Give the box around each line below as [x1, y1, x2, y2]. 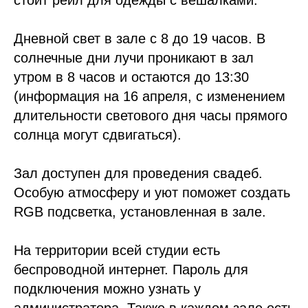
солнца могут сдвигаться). [14, 127, 181, 143]
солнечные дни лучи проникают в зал [14, 50, 254, 66]
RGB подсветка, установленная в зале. [14, 204, 266, 220]
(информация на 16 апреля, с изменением [14, 89, 285, 104]
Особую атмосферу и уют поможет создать [14, 185, 290, 201]
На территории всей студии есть [14, 243, 220, 258]
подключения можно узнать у [14, 281, 201, 297]
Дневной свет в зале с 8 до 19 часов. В [14, 31, 265, 47]
